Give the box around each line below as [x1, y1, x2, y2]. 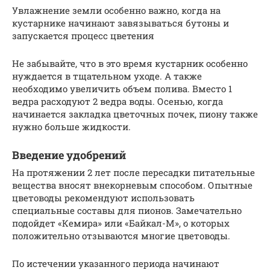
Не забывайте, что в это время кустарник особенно [12, 57, 248, 70]
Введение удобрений [12, 148, 126, 163]
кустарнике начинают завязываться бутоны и [12, 17, 229, 30]
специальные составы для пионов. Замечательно [12, 204, 242, 217]
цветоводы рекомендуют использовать [12, 192, 195, 204]
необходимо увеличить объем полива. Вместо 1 [12, 83, 232, 95]
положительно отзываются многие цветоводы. [12, 230, 230, 242]
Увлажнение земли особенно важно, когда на [12, 4, 221, 17]
